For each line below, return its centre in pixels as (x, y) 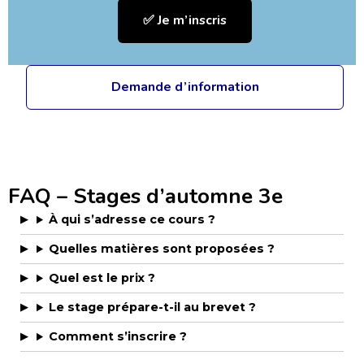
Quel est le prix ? (102, 278)
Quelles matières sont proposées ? (162, 249)
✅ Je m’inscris (185, 20)
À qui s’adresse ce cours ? (132, 220)
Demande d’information (185, 87)
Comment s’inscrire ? (118, 337)
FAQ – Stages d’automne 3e (145, 197)
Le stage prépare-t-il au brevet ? (153, 308)
